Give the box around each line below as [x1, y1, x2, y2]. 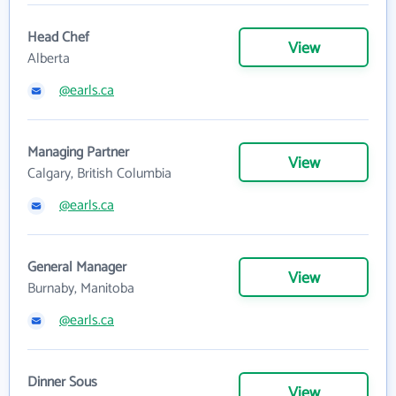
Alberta [27, 47, 70, 71]
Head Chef [27, 26, 89, 49]
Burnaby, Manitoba [27, 277, 134, 301]
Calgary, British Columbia [27, 162, 171, 186]
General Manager [27, 255, 126, 279]
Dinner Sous [27, 370, 97, 394]
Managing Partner [27, 141, 129, 164]
